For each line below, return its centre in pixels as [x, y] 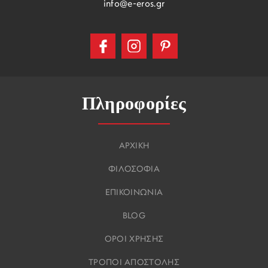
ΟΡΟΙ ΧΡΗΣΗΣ [134, 240]
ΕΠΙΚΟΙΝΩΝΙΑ [134, 193]
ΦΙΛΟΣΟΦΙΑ [134, 170]
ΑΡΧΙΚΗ [134, 147]
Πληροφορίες [134, 104]
